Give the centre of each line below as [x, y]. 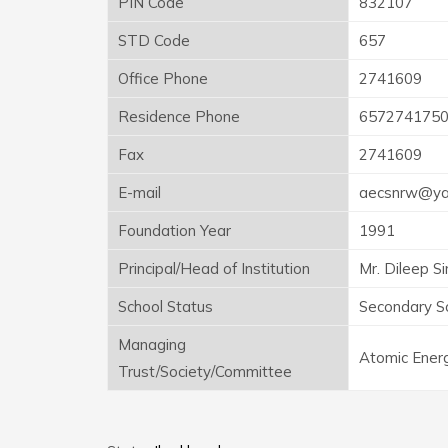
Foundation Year [174, 230]
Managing [152, 344]
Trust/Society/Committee [205, 371]
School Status [165, 306]
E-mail [139, 192]
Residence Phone [179, 116]
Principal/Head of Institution [214, 268]
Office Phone [163, 78]
